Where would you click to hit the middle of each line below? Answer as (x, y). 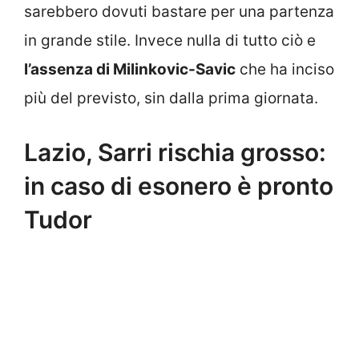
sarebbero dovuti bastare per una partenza (179, 11)
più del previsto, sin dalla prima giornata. (171, 98)
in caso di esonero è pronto (179, 186)
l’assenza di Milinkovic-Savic (130, 69)
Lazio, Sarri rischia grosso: (175, 153)
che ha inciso (285, 69)
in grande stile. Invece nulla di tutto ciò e (170, 40)
